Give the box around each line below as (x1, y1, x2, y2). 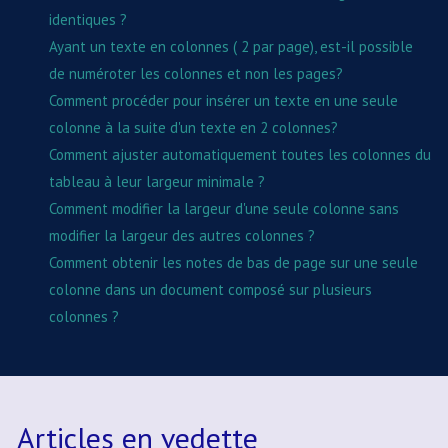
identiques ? (49, 9, 127, 29)
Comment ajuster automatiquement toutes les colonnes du (49, 144, 431, 164)
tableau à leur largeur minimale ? (49, 171, 265, 191)
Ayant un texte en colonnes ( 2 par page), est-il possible (49, 36, 413, 56)
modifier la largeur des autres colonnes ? (49, 225, 315, 245)
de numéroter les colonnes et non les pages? (49, 63, 343, 83)
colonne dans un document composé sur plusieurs (49, 279, 372, 299)
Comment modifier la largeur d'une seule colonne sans (49, 198, 399, 218)
